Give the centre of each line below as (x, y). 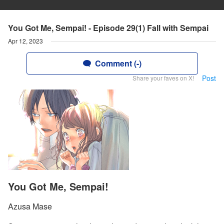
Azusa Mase (30, 206)
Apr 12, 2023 (25, 41)
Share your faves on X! (163, 78)
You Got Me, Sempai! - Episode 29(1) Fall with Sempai (108, 28)
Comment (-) (118, 63)
